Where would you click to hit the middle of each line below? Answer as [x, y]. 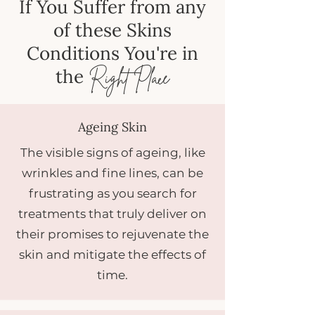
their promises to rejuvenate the [112, 234]
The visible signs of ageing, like [112, 153]
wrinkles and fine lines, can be [112, 173]
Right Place [129, 78]
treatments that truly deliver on [112, 214]
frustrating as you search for [112, 193]
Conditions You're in [112, 53]
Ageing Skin [112, 127]
